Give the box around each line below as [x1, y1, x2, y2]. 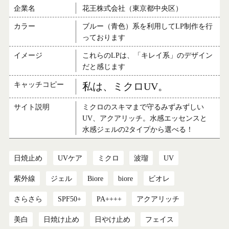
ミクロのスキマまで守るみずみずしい [82, 102, 204, 111]
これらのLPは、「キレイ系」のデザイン [82, 51, 213, 60]
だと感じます [82, 62, 126, 71]
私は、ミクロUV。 [82, 81, 169, 93]
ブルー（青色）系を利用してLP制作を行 [82, 22, 213, 31]
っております [82, 33, 126, 42]
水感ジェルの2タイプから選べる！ [82, 125, 194, 133]
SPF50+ [57, 194, 81, 203]
